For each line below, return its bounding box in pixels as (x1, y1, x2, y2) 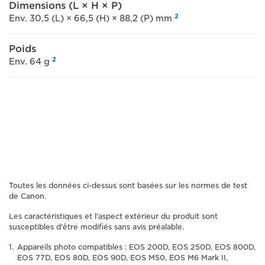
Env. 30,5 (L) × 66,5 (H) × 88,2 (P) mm (9, 14, 174, 23)
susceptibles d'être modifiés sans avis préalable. (9, 222, 184, 231)
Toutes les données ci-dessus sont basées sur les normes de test (9, 181, 247, 190)
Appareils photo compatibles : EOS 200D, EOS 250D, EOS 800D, (17, 243, 256, 251)
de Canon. (9, 192, 46, 201)
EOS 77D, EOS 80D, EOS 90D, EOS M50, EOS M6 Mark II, (17, 253, 228, 262)
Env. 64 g (9, 57, 52, 66)
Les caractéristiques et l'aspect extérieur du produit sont (9, 212, 218, 221)
